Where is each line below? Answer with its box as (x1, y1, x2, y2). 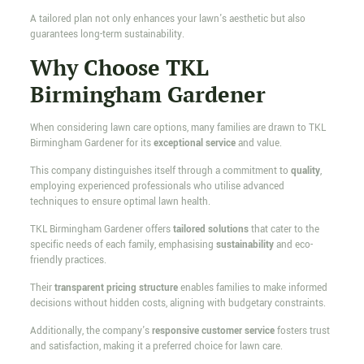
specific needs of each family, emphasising (29, 238, 216, 253)
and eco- (273, 238, 313, 253)
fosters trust (274, 324, 330, 339)
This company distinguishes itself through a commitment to (29, 164, 291, 179)
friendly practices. (29, 253, 106, 268)
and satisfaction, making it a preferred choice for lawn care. (29, 340, 283, 354)
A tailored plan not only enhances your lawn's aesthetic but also (29, 12, 305, 27)
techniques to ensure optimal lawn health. (29, 195, 210, 210)
